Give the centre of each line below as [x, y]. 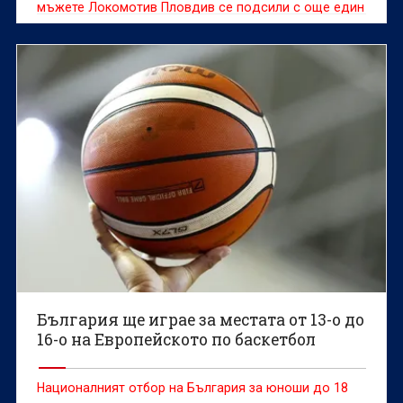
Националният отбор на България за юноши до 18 [193, 387]
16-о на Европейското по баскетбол [177, 339]
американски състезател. [115, 28]
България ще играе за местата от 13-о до [201, 319]
